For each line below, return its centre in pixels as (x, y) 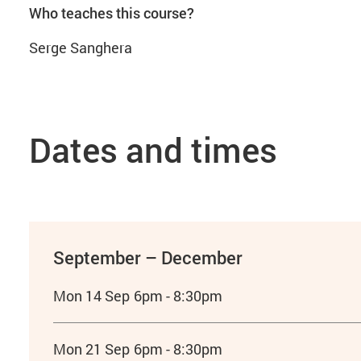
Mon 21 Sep (91, 349)
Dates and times (153, 149)
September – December (147, 257)
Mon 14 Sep (91, 296)
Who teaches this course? (111, 13)
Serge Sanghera (82, 48)
